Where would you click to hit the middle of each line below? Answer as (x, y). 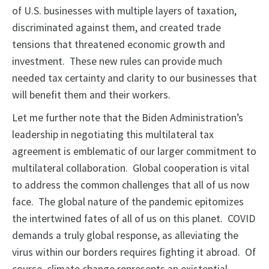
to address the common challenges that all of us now (131, 185)
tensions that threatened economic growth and (119, 45)
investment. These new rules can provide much (117, 62)
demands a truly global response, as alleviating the (125, 236)
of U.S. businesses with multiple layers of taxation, (124, 11)
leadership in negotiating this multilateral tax (113, 135)
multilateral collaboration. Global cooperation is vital (131, 168)
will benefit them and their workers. (91, 95)
